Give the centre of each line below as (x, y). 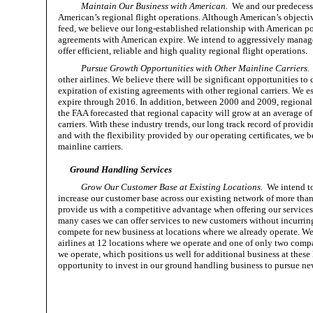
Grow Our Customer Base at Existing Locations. (172, 187)
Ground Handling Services (121, 169)
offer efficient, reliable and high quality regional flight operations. (182, 50)
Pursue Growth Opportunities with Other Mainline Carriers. (196, 68)
